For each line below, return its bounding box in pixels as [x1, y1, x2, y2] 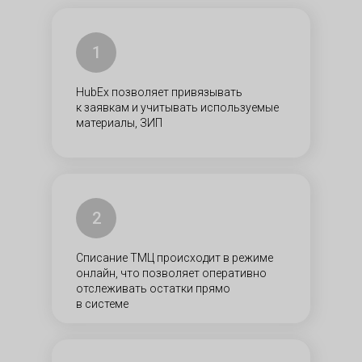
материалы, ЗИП [76, 116, 162, 129]
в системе [76, 297, 128, 310]
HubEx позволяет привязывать [76, 86, 242, 99]
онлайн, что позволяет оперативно [76, 267, 267, 280]
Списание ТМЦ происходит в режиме [76, 251, 273, 264]
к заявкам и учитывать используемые [76, 101, 279, 114]
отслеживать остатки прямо [76, 282, 230, 295]
